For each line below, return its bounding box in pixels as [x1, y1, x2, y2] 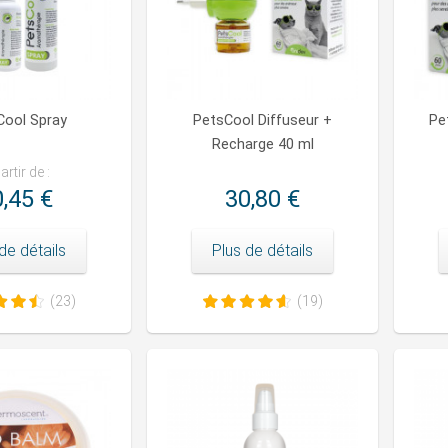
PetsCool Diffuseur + [193, 112, 332, 130]
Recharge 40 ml [211, 136, 314, 154]
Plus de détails [212, 241, 313, 261]
